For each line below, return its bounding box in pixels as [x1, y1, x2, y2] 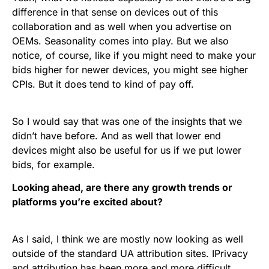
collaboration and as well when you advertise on [12, 20, 231, 33]
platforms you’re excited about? [12, 196, 163, 208]
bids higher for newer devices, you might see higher [12, 64, 248, 76]
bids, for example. [12, 159, 95, 171]
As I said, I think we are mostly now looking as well [12, 233, 243, 246]
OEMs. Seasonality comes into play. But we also [12, 35, 229, 47]
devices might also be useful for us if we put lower [12, 144, 241, 157]
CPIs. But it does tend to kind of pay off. [12, 78, 194, 91]
